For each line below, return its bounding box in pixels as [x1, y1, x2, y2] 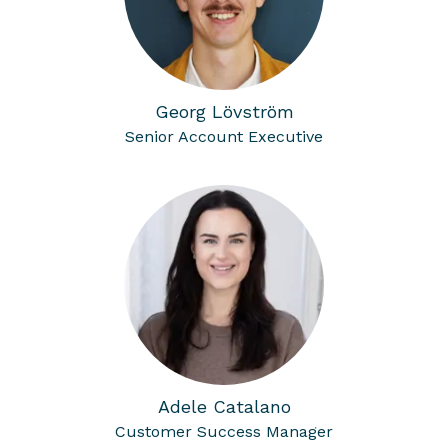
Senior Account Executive [125, 127, 323, 146]
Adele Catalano [157, 396, 291, 417]
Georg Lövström [154, 101, 294, 122]
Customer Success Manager [115, 422, 333, 441]
